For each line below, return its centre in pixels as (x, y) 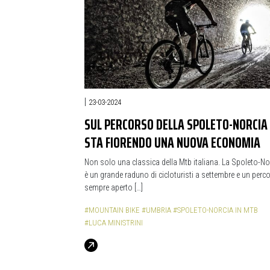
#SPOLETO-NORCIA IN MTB (215, 210)
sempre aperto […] (114, 187)
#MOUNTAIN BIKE (112, 210)
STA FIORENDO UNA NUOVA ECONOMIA (172, 142)
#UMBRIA (156, 210)
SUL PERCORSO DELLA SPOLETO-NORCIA (176, 124)
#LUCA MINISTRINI (114, 223)
